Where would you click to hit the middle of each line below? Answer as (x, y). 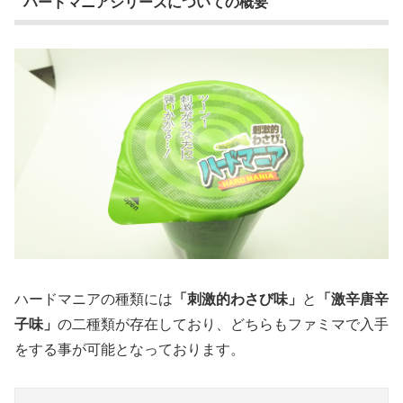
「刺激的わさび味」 (237, 298)
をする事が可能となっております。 (130, 348)
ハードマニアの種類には (94, 298)
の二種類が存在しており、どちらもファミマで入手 (223, 323)
